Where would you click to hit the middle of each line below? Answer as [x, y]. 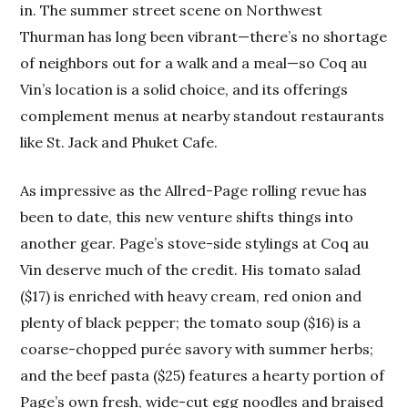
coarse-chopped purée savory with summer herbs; [197, 349]
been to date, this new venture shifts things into [187, 217]
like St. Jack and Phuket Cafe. [119, 143]
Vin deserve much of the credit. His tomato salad [191, 270]
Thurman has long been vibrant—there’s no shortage [204, 37]
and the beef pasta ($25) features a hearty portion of [203, 376]
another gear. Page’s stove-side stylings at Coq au [195, 244]
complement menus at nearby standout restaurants [203, 116]
